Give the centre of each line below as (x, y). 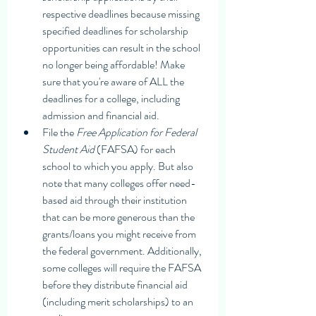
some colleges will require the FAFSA (123, 267)
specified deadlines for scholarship (116, 30)
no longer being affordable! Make (115, 64)
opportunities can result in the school (122, 47)
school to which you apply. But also (119, 166)
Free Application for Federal (138, 132)
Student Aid (69, 149)
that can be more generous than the (120, 217)
